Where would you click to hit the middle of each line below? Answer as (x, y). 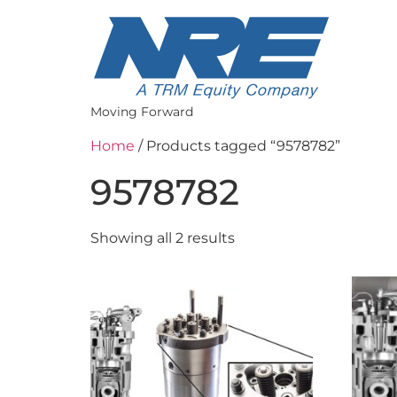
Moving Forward (142, 112)
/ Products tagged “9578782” (237, 146)
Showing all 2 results (163, 238)
